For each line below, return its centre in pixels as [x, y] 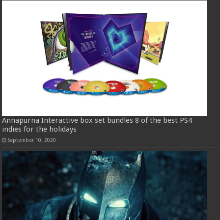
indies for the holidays [40, 129]
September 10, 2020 [32, 140]
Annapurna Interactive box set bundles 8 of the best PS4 [97, 120]
